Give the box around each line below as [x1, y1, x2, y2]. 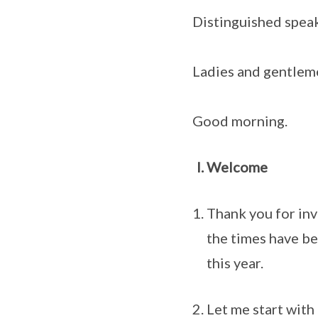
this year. [206, 254, 263, 271]
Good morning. [192, 112, 287, 129]
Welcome [206, 158, 268, 175]
